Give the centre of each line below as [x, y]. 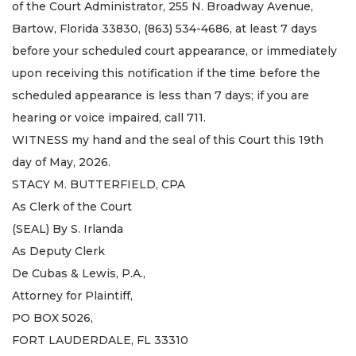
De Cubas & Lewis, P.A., [79, 273]
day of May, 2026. [61, 162]
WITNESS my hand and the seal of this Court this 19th [168, 139]
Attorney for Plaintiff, [72, 295]
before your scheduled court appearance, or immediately [174, 50]
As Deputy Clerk [58, 251]
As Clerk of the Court [72, 206]
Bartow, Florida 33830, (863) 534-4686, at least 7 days [164, 28]
